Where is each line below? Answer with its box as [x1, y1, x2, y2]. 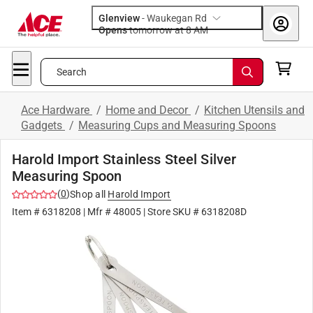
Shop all [70, 189, 105, 200]
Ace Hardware [21, 103, 92, 117]
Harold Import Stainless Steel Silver [12, 151, 237, 168]
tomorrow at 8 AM [194, 24, 208, 36]
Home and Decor [105, 103, 191, 117]
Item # [12, 206, 42, 217]
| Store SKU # [143, 206, 201, 217]
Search [56, 66, 87, 78]
